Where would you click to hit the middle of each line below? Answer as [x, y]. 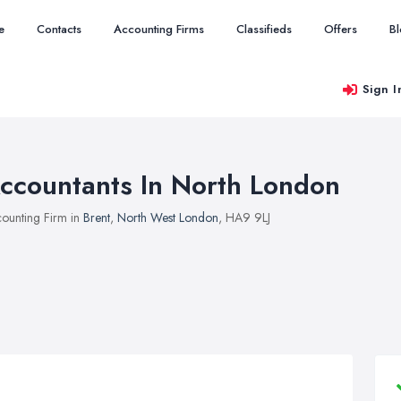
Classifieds [264, 29]
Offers [341, 29]
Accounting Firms [159, 29]
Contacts [59, 29]
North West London [168, 218]
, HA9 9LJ [244, 218]
